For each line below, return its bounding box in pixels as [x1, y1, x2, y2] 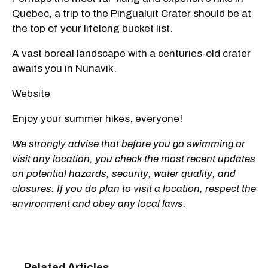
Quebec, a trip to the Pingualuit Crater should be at [12, 7, 251, 19]
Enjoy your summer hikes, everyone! [12, 112, 185, 124]
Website [12, 87, 50, 99]
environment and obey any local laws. [12, 197, 186, 209]
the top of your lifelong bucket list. [12, 22, 175, 34]
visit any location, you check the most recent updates [12, 153, 255, 165]
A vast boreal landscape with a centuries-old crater [12, 47, 251, 59]
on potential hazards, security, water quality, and [12, 167, 236, 179]
